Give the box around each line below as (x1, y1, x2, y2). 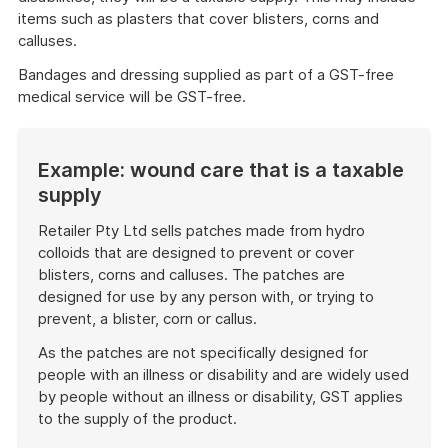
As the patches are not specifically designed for (38, 343, 368, 362)
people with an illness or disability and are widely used (38, 365, 409, 384)
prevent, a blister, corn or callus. (38, 309, 257, 328)
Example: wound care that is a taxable (38, 158, 404, 182)
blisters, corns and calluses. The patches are (38, 265, 345, 284)
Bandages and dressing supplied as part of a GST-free (18, 65, 394, 84)
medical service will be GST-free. (18, 87, 246, 106)
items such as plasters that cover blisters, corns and (18, 9, 379, 28)
